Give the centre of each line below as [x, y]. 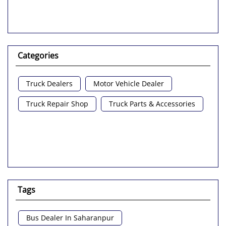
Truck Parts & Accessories [152, 104]
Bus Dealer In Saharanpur [70, 218]
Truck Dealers [49, 84]
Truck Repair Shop [57, 104]
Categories [38, 56]
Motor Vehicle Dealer [129, 84]
